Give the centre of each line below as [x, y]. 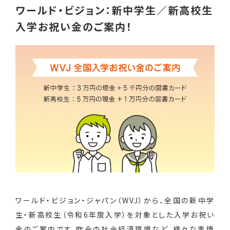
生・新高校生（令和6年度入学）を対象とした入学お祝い [115, 215]
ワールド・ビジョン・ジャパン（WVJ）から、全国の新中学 [115, 200]
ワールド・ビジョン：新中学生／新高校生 [114, 10]
